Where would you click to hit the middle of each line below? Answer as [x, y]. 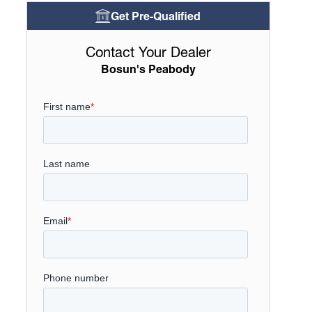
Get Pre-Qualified [156, 16]
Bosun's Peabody [148, 69]
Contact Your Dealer [148, 52]
